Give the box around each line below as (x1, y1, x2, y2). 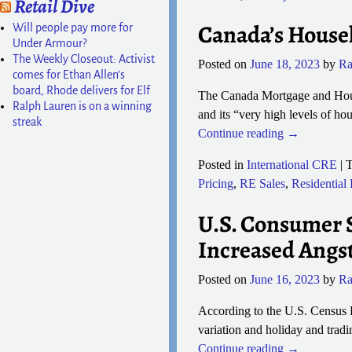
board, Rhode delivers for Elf (12, 83, 150, 97)
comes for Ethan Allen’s (12, 68, 125, 81)
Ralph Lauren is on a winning (12, 99, 152, 112)
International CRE (246, 158, 337, 172)
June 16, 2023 (249, 272, 320, 286)
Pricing (197, 177, 233, 191)
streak (12, 115, 42, 128)
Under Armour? (12, 36, 86, 49)
